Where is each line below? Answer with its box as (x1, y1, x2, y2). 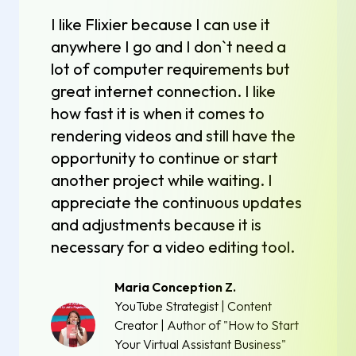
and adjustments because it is (51, 215, 261, 235)
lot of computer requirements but (51, 59, 290, 79)
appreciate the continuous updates (51, 192, 302, 213)
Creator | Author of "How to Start (114, 317, 299, 334)
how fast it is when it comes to (51, 103, 265, 124)
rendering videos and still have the (51, 126, 296, 146)
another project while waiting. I (51, 170, 273, 191)
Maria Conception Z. (114, 279, 236, 296)
